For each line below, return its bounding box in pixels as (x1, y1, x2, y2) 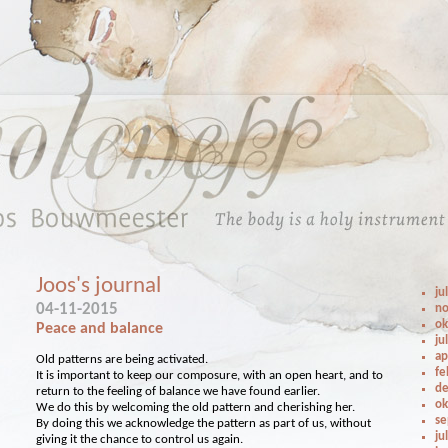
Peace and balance (36, 321, 164, 337)
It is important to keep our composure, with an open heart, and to (36, 369, 384, 382)
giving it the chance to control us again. (36, 433, 244, 446)
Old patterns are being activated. (36, 353, 209, 366)
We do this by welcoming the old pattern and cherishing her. (36, 401, 356, 414)
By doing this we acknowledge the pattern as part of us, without (36, 417, 372, 430)
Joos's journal (36, 274, 162, 298)
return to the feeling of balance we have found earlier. (36, 385, 321, 398)
